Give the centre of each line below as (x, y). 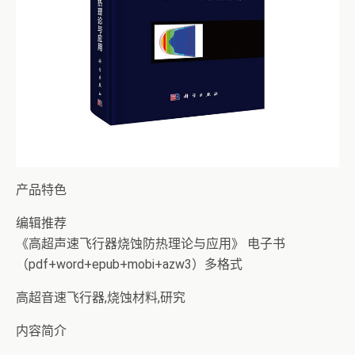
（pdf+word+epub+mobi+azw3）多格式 (129, 264)
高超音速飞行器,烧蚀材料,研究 (101, 298)
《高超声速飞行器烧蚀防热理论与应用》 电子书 (151, 244)
